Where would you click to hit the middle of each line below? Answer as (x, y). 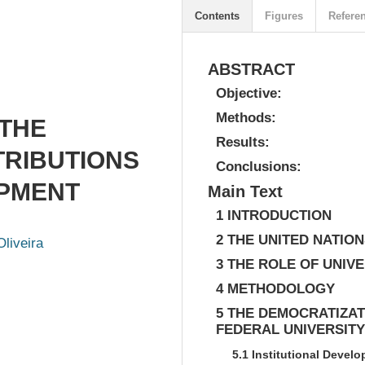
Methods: (246, 118)
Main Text (245, 191)
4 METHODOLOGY (275, 289)
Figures (284, 16)
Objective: (249, 93)
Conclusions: (259, 167)
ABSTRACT (251, 69)
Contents (217, 16)
